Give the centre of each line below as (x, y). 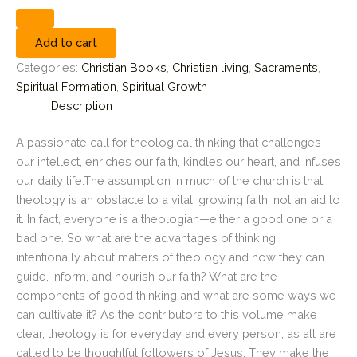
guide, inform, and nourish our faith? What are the (147, 276)
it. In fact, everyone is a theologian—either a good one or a (174, 219)
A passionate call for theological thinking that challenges (169, 142)
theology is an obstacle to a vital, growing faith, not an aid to (178, 200)
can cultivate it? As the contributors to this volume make (167, 314)
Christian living (210, 68)
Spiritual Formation (66, 87)
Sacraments (286, 68)
